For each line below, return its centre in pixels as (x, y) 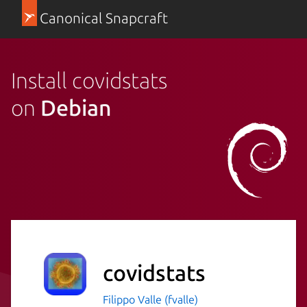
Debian (76, 107)
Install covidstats (89, 80)
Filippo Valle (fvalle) (150, 299)
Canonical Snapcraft (103, 18)
